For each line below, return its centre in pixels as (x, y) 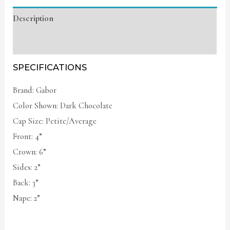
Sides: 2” (27, 168)
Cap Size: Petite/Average (55, 121)
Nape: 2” (27, 198)
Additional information (53, 42)
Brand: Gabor (35, 91)
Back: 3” (26, 183)
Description (33, 19)
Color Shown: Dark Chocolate (63, 106)
